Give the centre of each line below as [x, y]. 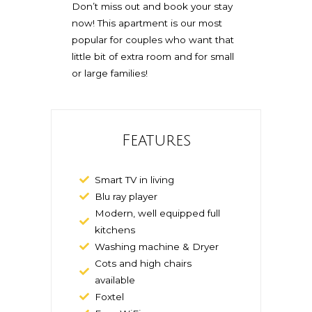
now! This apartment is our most [147, 23]
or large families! [109, 73]
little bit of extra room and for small [153, 57]
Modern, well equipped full [158, 213]
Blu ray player [126, 197]
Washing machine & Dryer [157, 247]
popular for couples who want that [153, 40]
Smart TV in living [135, 180]
